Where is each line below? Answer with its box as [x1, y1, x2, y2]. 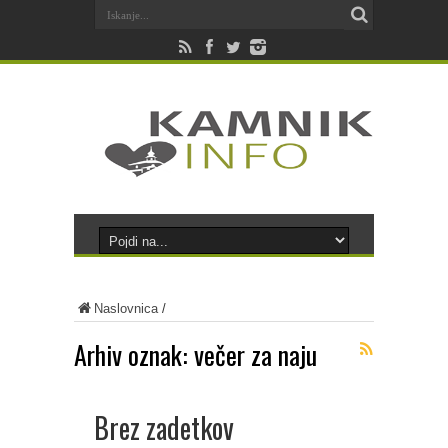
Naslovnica [94, 301, 158, 316]
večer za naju [194, 335, 317, 374]
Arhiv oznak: [74, 335, 194, 374]
